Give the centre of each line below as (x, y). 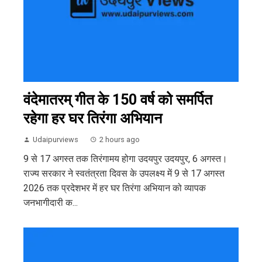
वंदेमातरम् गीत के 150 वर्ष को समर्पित (118, 100)
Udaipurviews (56, 140)
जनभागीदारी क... (51, 203)
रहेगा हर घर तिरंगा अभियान (93, 119)
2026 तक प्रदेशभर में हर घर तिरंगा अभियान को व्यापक (115, 188)
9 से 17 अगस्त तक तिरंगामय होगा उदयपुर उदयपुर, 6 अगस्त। (125, 159)
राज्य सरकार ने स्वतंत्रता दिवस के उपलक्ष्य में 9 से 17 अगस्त (124, 174)
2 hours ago (120, 140)
